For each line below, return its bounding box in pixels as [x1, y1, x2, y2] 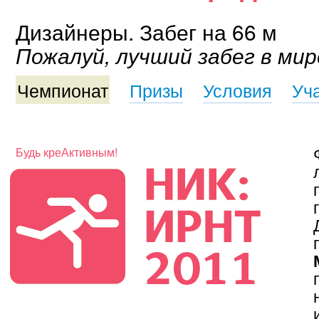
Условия [203, 76, 272, 103]
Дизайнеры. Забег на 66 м [16, 16, 277, 47]
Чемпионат [17, 76, 108, 103]
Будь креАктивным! [16, 143, 117, 160]
